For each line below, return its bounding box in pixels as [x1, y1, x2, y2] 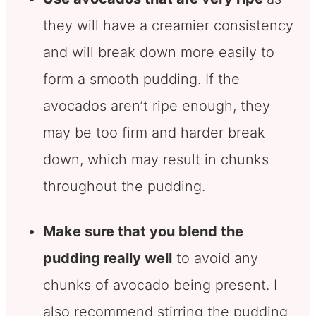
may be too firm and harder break [42, 124, 265, 142]
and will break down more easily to [42, 44, 274, 61]
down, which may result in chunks [42, 151, 269, 169]
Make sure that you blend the [42, 223, 243, 241]
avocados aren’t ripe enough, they [42, 97, 270, 115]
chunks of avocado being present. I [42, 276, 277, 294]
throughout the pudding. [42, 178, 205, 195]
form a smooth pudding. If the [42, 71, 240, 88]
